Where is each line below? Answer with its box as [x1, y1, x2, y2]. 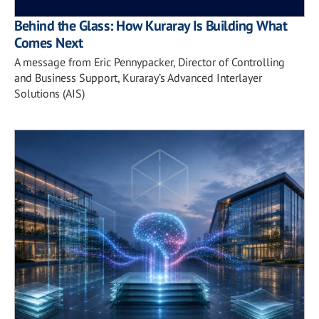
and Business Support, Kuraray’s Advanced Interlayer [14, 70, 262, 85]
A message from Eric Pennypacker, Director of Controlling [14, 54, 285, 69]
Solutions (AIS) [14, 85, 85, 100]
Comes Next [14, 33, 82, 52]
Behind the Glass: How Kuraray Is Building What [14, 16, 286, 35]
